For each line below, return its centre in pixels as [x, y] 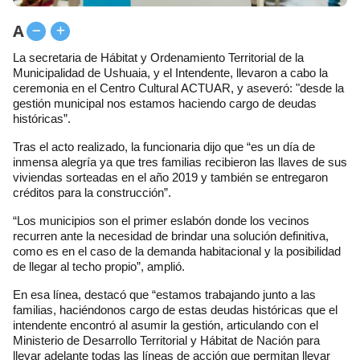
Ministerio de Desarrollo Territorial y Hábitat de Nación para [166, 341]
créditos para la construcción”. [92, 193]
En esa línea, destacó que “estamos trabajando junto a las [164, 295]
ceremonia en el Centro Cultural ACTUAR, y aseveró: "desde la [178, 88]
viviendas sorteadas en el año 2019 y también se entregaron [170, 178]
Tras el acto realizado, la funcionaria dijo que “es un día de [164, 147]
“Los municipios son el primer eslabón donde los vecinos [161, 221]
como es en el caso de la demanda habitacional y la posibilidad [177, 252]
